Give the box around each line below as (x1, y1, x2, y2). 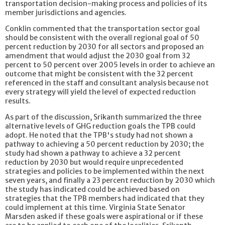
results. (5, 96, 31, 105)
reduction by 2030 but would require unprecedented (5, 157, 183, 167)
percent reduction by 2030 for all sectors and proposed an (5, 42, 204, 51)
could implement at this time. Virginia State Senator (5, 202, 185, 212)
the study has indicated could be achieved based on (5, 184, 180, 194)
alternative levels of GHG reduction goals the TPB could (5, 121, 195, 131)
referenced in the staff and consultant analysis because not (5, 78, 209, 87)
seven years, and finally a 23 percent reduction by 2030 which (5, 175, 215, 185)
